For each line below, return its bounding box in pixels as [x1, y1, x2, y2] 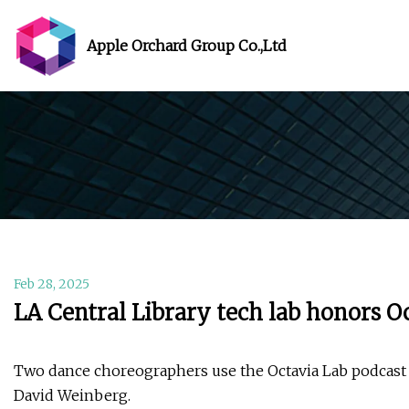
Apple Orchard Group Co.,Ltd [87, 36, 287, 55]
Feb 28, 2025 [14, 276, 89, 293]
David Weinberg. [14, 386, 131, 405]
